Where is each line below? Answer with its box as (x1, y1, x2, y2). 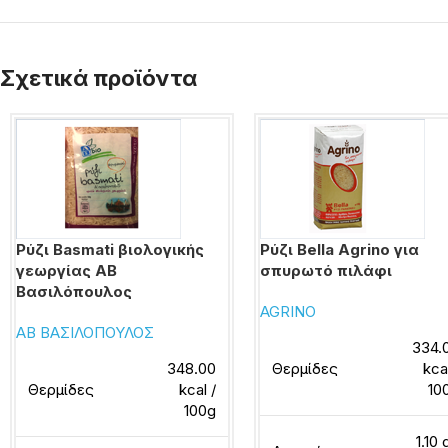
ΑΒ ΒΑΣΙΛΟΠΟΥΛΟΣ (16, 323, 154, 342)
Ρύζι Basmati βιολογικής (16, 240, 204, 259)
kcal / (179, 380, 216, 399)
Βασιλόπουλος (16, 282, 132, 301)
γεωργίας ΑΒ (16, 261, 117, 280)
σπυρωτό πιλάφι (260, 261, 393, 280)
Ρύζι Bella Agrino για (260, 240, 420, 259)
